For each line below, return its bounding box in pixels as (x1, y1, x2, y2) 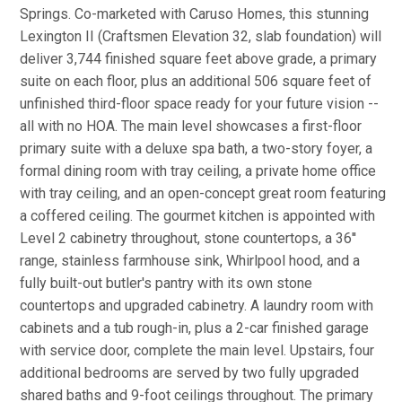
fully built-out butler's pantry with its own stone (20, 275, 312, 292)
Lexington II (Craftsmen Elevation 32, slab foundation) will (20, 28, 381, 45)
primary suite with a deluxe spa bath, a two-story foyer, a (20, 140, 372, 157)
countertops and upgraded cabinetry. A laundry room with (20, 297, 373, 314)
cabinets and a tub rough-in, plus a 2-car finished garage (20, 319, 369, 336)
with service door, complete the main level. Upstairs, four (20, 342, 374, 359)
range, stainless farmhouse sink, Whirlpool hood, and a (20, 252, 360, 269)
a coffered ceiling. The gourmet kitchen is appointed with (20, 207, 375, 224)
